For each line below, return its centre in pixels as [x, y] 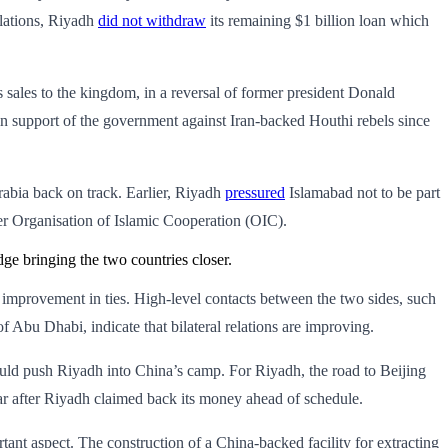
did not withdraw [152, 20]
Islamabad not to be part [362, 192]
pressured [255, 192]
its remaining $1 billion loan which [317, 20]
